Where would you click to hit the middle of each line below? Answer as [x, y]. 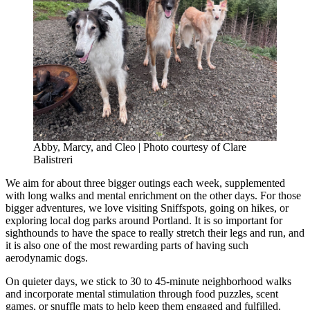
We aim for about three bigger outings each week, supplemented [145, 183]
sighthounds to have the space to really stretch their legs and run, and [155, 232]
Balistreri [53, 159]
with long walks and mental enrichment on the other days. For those [153, 195]
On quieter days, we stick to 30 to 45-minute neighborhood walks [148, 281]
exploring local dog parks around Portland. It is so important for [144, 220]
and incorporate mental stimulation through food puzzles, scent [142, 293]
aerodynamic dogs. [47, 257]
